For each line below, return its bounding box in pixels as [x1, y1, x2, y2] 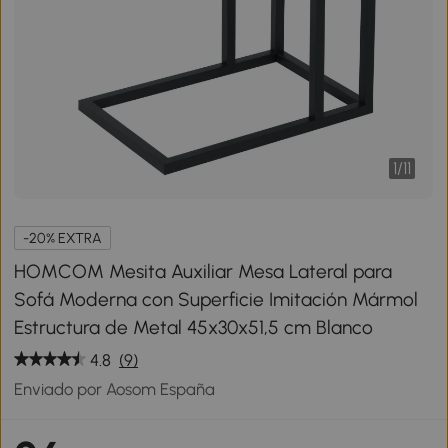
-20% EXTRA [23, 228, 103, 247]
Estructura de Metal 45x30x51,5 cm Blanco [14, 315, 374, 339]
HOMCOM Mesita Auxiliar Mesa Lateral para [14, 259, 393, 283]
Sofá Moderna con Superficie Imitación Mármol [14, 287, 419, 311]
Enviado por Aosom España [14, 378, 216, 399]
